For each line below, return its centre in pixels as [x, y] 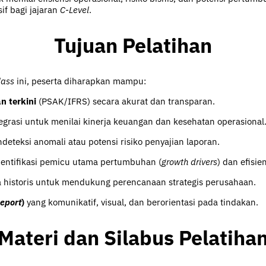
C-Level [75, 10]
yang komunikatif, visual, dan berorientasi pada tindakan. [141, 202]
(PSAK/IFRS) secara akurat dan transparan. [126, 101]
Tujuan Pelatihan [133, 45]
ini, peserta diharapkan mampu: [80, 81]
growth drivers [189, 161]
